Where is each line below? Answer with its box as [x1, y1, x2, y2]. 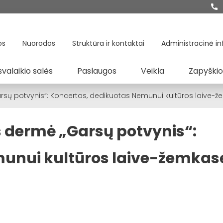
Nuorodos [22, 38, 55, 48]
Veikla [141, 65, 164, 77]
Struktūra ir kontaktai [72, 38, 144, 48]
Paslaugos [77, 65, 116, 77]
